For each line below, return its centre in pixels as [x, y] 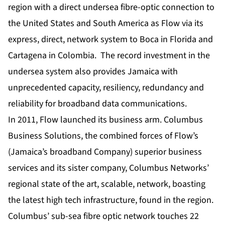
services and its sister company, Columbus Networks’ [108, 168]
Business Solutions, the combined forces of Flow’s [103, 136]
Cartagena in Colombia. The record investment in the [109, 55]
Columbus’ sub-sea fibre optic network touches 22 [103, 216]
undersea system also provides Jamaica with [93, 71]
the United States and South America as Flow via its [106, 23]
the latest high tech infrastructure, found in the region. [112, 200]
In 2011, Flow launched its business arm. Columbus [105, 120]
